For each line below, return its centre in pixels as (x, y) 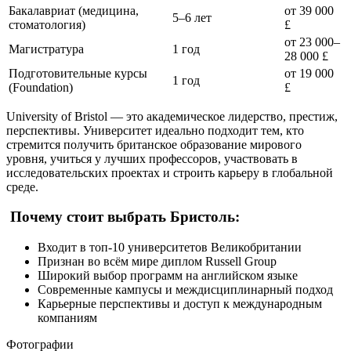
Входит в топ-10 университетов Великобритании (170, 248)
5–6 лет (192, 17)
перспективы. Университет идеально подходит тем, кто (155, 130)
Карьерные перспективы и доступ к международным (180, 304)
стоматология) (47, 24)
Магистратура (46, 49)
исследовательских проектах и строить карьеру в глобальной (170, 172)
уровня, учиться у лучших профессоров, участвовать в (152, 158)
